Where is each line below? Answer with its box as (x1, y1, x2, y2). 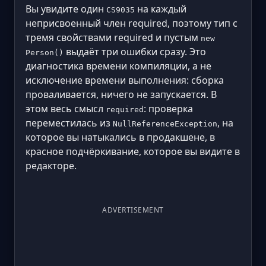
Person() (26, 47, 64, 57)
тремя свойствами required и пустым (26, 30, 201, 44)
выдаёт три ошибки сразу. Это (64, 45, 206, 58)
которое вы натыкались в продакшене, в (26, 130, 215, 144)
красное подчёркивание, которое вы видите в (26, 144, 240, 158)
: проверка (144, 102, 193, 115)
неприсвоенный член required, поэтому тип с (26, 16, 237, 30)
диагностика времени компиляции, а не (26, 59, 211, 72)
